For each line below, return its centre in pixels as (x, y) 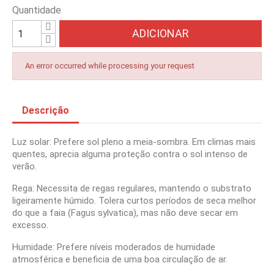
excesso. (30, 225)
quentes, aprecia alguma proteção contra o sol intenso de (130, 154)
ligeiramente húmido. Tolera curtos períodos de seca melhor (134, 201)
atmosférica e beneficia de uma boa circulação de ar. (120, 259)
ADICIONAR (161, 33)
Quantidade (37, 10)
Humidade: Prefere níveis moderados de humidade (114, 247)
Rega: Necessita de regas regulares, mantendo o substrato (132, 188)
